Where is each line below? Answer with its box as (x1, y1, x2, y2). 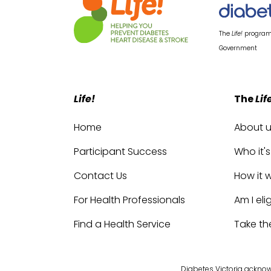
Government (219, 43, 257, 53)
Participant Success (74, 144, 167, 158)
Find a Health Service (74, 217, 171, 231)
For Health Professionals (74, 192, 185, 207)
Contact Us (74, 168, 127, 183)
